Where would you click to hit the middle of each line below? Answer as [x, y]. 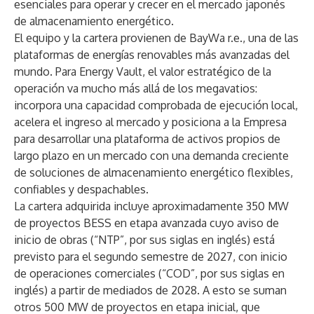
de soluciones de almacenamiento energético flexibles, [153, 172]
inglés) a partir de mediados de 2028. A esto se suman [150, 290]
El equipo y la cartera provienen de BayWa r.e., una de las [156, 38]
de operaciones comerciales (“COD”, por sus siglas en [149, 273]
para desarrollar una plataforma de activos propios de [147, 139]
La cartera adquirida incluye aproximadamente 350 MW [151, 206]
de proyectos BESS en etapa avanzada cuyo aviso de [146, 223]
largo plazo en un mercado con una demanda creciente [151, 156]
